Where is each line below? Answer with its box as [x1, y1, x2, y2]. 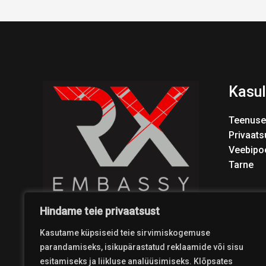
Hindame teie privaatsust [40, 205, 160, 217]
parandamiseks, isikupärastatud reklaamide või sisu [40, 242, 243, 252]
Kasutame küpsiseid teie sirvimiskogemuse [40, 228, 210, 237]
